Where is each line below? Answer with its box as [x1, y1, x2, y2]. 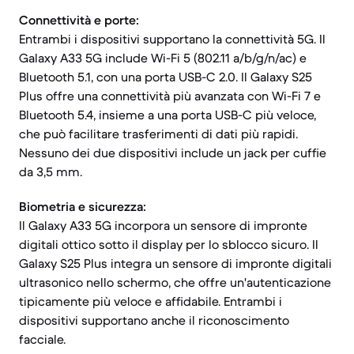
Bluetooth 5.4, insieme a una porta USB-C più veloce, [19, 107, 316, 122]
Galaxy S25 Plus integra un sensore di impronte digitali [19, 255, 332, 271]
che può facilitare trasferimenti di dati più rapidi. [19, 126, 298, 141]
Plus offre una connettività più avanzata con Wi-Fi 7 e [19, 88, 321, 104]
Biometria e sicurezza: [19, 198, 146, 214]
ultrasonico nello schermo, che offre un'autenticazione [19, 274, 331, 290]
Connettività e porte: [19, 12, 139, 28]
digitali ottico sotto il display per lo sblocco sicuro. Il [19, 236, 318, 252]
